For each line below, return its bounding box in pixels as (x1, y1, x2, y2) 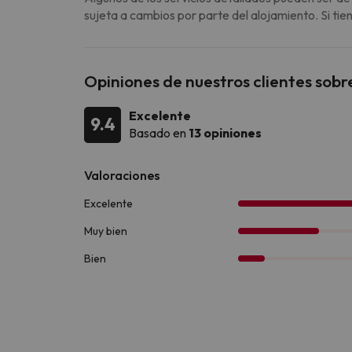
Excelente (129, 107, 191, 123)
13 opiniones (189, 124, 262, 141)
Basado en (129, 124, 189, 141)
